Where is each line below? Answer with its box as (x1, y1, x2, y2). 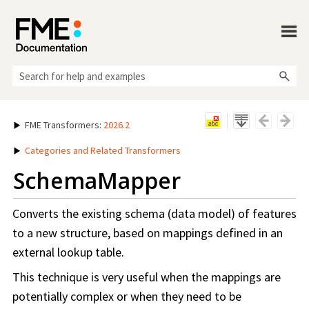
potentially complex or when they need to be (12, 288, 241, 305)
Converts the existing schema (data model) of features (12, 206, 297, 222)
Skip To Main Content (99, 18, 210, 34)
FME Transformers (25, 119, 99, 132)
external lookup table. (12, 244, 124, 261)
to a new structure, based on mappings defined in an (12, 225, 283, 241)
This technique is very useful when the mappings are (12, 269, 281, 286)
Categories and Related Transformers (25, 144, 181, 157)
